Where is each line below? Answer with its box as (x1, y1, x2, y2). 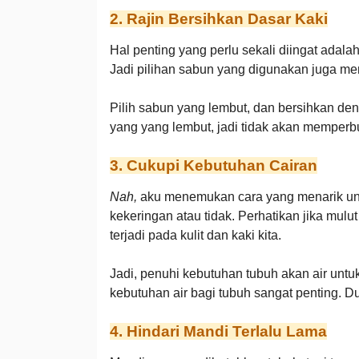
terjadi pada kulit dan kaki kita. (109, 228, 281, 242)
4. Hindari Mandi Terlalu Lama (109, 323, 327, 340)
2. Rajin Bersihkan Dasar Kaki (109, 10, 328, 27)
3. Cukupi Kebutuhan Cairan (109, 157, 317, 174)
